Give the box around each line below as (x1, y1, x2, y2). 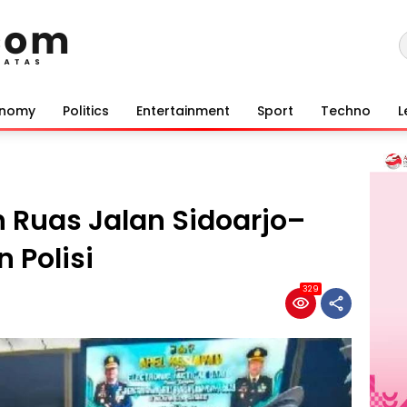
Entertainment (136, 101, 230, 120)
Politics (63, 101, 109, 120)
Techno (321, 101, 371, 120)
